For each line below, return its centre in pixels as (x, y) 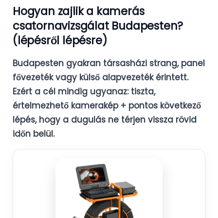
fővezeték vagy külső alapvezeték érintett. (100, 77)
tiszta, (143, 91)
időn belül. (34, 134)
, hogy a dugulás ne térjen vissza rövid (116, 119)
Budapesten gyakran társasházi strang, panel (109, 63)
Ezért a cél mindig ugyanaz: (72, 91)
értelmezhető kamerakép (65, 105)
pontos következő (165, 105)
